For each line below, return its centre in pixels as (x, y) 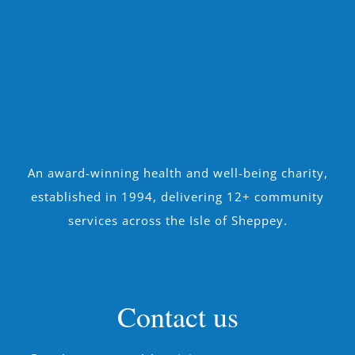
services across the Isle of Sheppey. (177, 221)
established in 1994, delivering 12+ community (177, 197)
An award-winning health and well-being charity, (177, 173)
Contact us (177, 317)
